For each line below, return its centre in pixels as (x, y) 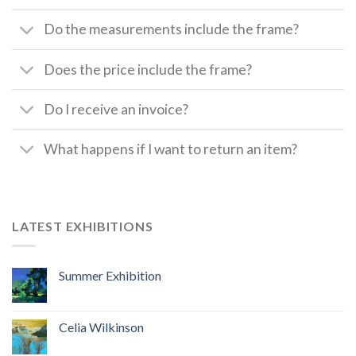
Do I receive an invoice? (116, 109)
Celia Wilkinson (101, 327)
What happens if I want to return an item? (171, 149)
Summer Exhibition (110, 275)
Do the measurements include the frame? (172, 29)
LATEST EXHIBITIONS (83, 226)
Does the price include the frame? (148, 69)
